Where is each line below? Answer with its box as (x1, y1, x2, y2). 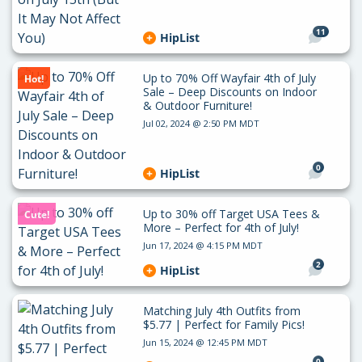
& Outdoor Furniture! (142, 97, 252, 113)
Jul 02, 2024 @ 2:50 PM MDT (142, 116, 259, 129)
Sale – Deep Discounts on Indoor (142, 83, 317, 99)
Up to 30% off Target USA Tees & (142, 205, 320, 221)
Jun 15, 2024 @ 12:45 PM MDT (142, 335, 267, 348)
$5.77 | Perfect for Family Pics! (142, 316, 305, 332)
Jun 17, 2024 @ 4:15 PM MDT (142, 238, 263, 251)
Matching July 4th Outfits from (142, 302, 301, 318)
